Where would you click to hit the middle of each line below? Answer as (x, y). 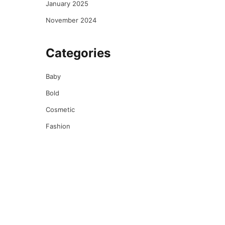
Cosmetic (60, 109)
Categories (78, 53)
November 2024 (71, 20)
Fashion (58, 126)
